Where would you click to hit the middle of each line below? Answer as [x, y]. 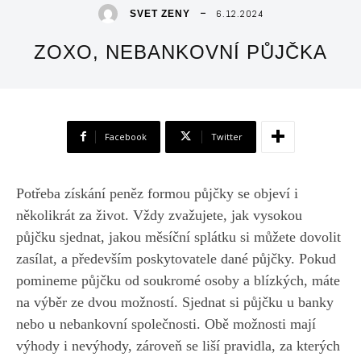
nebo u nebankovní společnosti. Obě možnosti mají [166, 324]
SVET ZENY [160, 13]
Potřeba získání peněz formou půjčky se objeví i [157, 193]
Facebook [125, 136]
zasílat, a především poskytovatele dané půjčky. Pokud [176, 258]
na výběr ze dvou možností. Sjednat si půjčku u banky [175, 302]
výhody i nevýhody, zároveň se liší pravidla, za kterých [178, 345]
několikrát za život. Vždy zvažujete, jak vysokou [159, 215]
